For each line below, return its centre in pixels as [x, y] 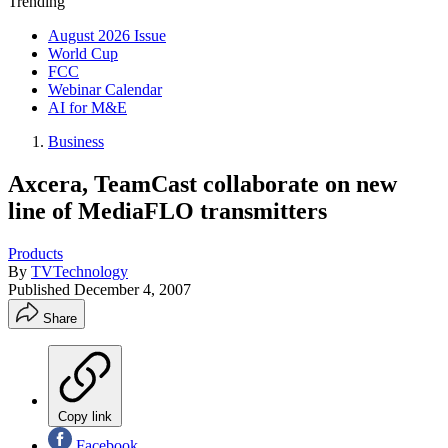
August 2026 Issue [107, 35]
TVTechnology [79, 271]
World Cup [83, 53]
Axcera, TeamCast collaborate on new [202, 183]
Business [76, 141]
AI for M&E [87, 107]
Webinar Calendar [105, 89]
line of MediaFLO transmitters [167, 210]
